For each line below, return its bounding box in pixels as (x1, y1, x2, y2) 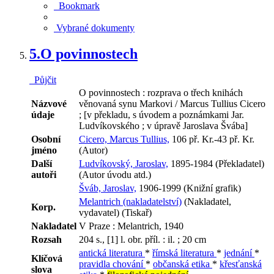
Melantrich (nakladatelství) (79, 196, 182, 207)
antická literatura (79, 247, 145, 258)
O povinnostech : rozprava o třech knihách (79, 87, 243, 98)
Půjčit (29, 74, 56, 85)
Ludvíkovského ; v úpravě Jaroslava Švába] (79, 120, 248, 131)
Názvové (31, 98, 67, 109)
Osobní (31, 133, 61, 144)
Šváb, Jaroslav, (79, 182, 136, 193)
